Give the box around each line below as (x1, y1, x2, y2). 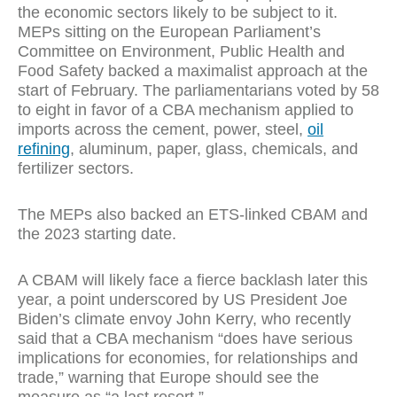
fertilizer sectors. (18, 160, 134, 177)
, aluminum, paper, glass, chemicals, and (70, 140, 358, 158)
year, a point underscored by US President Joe (18, 291, 347, 308)
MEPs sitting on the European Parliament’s (18, 23, 321, 41)
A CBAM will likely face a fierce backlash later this (18, 271, 368, 289)
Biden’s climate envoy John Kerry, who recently (18, 310, 351, 328)
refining (18, 140, 70, 158)
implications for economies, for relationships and (18, 349, 358, 367)
